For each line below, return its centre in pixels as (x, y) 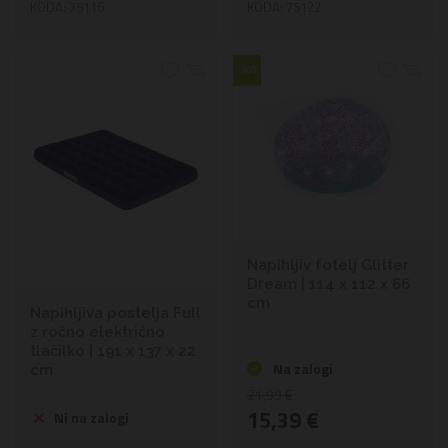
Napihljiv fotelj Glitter (327, 264)
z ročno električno (97, 332)
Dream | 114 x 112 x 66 (328, 283)
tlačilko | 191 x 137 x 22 (113, 351)
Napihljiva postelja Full (115, 313)
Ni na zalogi (92, 418)
